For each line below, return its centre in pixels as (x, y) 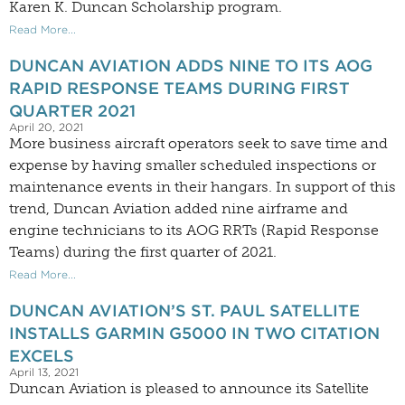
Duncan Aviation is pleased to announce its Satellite (189, 389)
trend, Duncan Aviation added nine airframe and (179, 209)
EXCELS (42, 356)
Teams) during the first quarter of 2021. (143, 252)
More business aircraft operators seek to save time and (198, 144)
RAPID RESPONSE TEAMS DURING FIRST (179, 89)
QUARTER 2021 (72, 111)
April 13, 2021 (44, 372)
